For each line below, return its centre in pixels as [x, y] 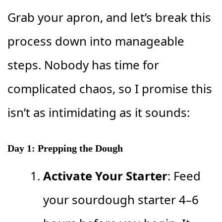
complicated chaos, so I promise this [110, 89]
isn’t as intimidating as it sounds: [99, 112]
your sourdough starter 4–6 [121, 200]
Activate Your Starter [105, 176]
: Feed [184, 176]
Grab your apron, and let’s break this [109, 17]
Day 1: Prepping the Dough [65, 148]
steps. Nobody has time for [83, 65]
